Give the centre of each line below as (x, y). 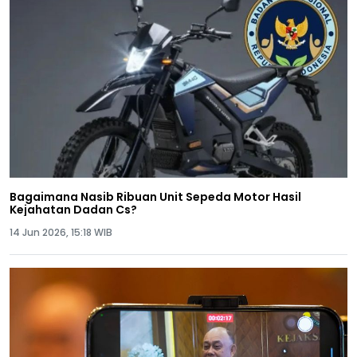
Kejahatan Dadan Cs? (73, 209)
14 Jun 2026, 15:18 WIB (61, 232)
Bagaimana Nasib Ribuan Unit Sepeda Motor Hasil (155, 196)
